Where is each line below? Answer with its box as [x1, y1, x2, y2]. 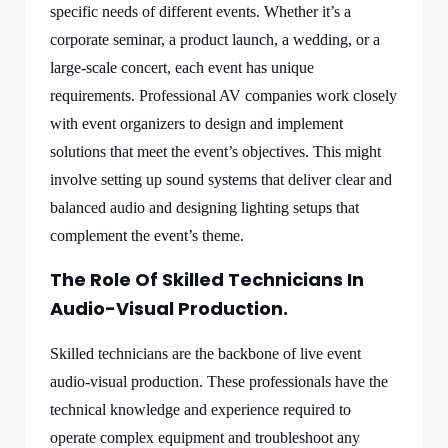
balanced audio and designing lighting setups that [50, 199, 359, 216]
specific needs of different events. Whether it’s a [50, 3, 351, 20]
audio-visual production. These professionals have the [50, 373, 388, 390]
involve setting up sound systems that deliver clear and [50, 171, 392, 188]
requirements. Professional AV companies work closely [50, 87, 397, 104]
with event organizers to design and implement [50, 115, 343, 132]
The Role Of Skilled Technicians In [50, 267, 364, 292]
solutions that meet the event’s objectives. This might [50, 143, 381, 160]
